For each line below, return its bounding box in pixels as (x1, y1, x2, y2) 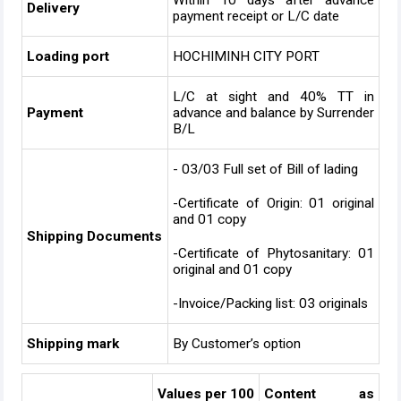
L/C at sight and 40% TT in (173, 89, 374, 105)
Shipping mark (27, 336, 119, 352)
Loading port (27, 48, 109, 64)
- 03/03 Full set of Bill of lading (173, 161, 358, 177)
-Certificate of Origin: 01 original (173, 195, 374, 211)
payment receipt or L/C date (173, 8, 339, 24)
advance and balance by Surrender (173, 105, 374, 121)
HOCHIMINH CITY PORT (173, 48, 320, 64)
